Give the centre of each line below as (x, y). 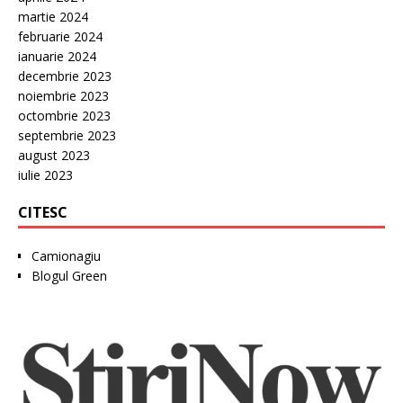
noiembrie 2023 (63, 96)
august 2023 (54, 156)
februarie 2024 (60, 37)
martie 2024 (53, 17)
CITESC (43, 213)
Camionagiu (66, 256)
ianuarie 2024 (57, 57)
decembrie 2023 (65, 76)
